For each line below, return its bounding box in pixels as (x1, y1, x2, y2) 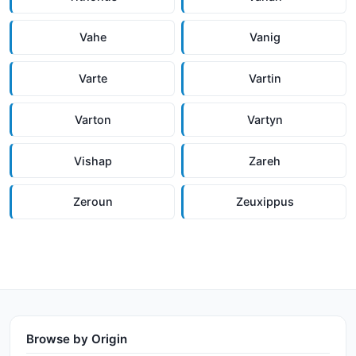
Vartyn (246, 112, 283, 126)
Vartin (248, 72, 281, 86)
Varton (75, 112, 111, 126)
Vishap (74, 153, 112, 168)
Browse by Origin (26, 331, 127, 346)
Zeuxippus (235, 195, 294, 209)
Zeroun (73, 195, 113, 209)
